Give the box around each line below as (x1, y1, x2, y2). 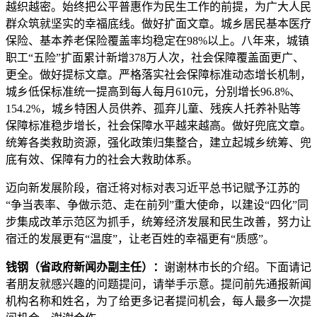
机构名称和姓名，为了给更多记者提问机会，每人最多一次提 (6, 295, 311, 307)
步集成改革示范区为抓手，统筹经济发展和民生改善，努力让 (6, 216, 311, 228)
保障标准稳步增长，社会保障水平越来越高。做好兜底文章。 (6, 120, 311, 132)
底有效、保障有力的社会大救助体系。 (6, 154, 198, 166)
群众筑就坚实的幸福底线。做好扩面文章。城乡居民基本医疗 (6, 18, 311, 30)
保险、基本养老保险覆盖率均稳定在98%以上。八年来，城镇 (6, 35, 309, 47)
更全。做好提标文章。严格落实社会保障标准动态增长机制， (6, 69, 311, 81)
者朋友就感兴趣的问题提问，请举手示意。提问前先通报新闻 (6, 278, 311, 290)
